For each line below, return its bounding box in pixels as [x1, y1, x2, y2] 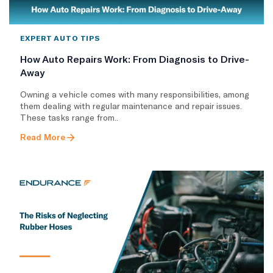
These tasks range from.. [20, 112, 118, 122]
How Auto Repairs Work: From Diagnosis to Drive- [20, 52, 249, 65]
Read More [20, 131, 65, 142]
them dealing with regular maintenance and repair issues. [20, 100, 242, 111]
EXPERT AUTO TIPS [20, 33, 101, 42]
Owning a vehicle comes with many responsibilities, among [20, 88, 249, 99]
